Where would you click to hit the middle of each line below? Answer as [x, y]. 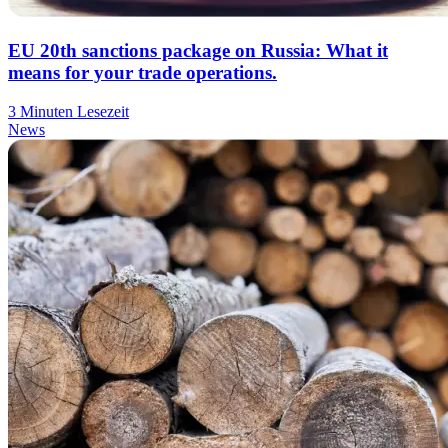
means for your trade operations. [142, 72]
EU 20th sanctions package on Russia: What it [198, 50]
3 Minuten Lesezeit [68, 111]
